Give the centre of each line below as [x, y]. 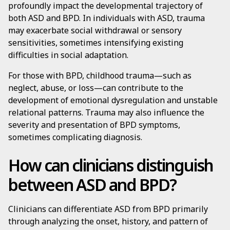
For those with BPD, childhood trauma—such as [100, 75]
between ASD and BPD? [92, 185]
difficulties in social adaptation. [68, 55]
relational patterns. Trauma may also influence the [106, 112]
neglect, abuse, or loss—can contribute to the [96, 88]
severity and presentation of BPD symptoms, [94, 125]
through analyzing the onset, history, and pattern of [108, 221]
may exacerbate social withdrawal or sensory [95, 30]
